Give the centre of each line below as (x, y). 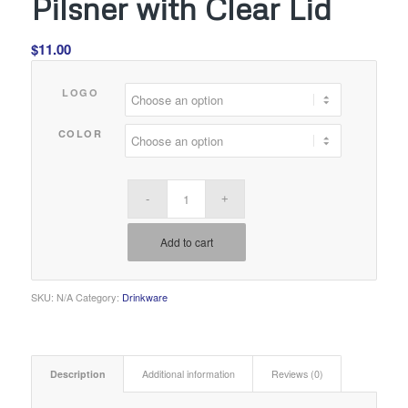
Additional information (188, 373)
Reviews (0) (297, 373)
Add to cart (186, 241)
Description (77, 373)
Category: (98, 296)
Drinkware (144, 296)
